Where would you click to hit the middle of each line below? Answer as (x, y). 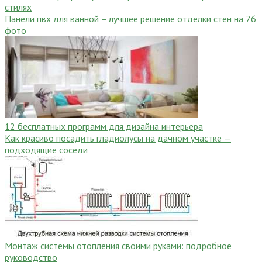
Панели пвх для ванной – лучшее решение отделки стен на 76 (130, 18)
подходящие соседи (46, 149)
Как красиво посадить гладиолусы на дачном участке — (118, 138)
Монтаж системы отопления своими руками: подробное (118, 245)
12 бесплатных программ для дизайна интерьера (104, 126)
